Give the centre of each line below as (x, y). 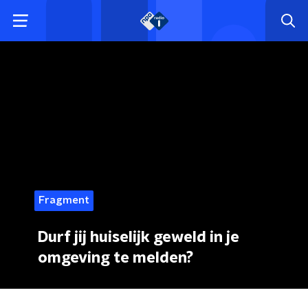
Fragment (64, 200)
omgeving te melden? (115, 258)
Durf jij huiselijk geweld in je (139, 237)
